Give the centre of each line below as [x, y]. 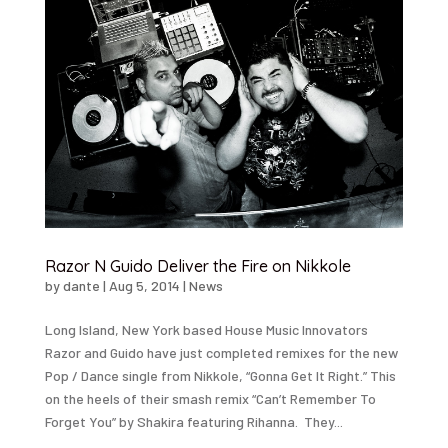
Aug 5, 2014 [144, 286]
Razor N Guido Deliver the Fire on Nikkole [197, 266]
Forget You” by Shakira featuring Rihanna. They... [193, 422]
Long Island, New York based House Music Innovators [206, 330]
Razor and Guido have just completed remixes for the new [221, 353]
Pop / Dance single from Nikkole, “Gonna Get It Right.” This [220, 376]
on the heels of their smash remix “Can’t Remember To [210, 399]
